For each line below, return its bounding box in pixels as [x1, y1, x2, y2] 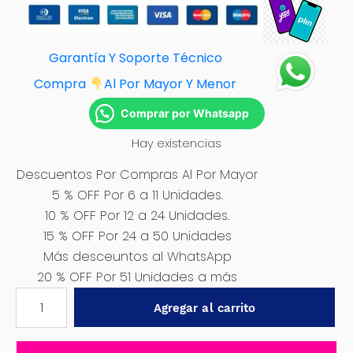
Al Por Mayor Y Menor [103, 75, 236, 93]
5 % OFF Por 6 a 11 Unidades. [51, 186, 223, 204]
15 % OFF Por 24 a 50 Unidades [43, 227, 232, 245]
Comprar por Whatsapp [120, 106, 249, 120]
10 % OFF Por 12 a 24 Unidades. [45, 206, 229, 225]
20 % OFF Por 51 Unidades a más [37, 268, 237, 286]
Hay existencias [132, 136, 221, 151]
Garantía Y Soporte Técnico [48, 49, 222, 67]
